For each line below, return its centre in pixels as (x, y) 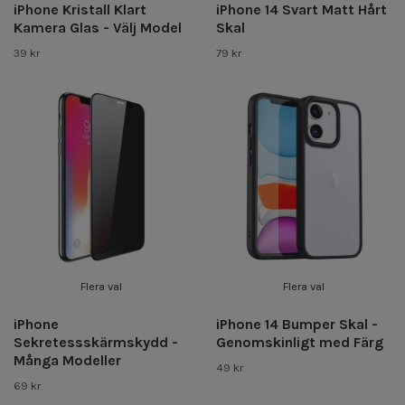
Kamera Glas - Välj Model (98, 27)
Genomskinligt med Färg (300, 342)
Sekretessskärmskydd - (96, 342)
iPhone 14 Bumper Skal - (297, 324)
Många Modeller (67, 360)
